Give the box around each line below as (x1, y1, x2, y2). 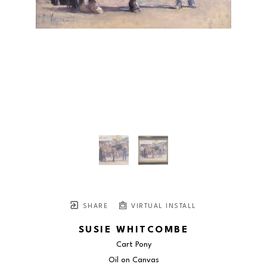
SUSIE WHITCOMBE (78, 225, 189, 235)
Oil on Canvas (108, 256, 159, 265)
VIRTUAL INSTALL (128, 203, 197, 210)
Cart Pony (116, 241, 151, 249)
